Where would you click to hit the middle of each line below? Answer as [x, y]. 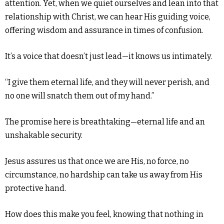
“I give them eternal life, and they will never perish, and [107, 82]
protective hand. [35, 188]
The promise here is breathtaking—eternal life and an [105, 121]
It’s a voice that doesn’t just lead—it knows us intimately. [108, 56]
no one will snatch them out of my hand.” [80, 95]
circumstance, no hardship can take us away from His [104, 174]
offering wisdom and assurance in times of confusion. [104, 30]
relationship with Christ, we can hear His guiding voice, [108, 16]
